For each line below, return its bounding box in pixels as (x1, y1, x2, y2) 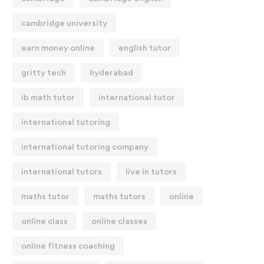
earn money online (21, 42, 95, 52)
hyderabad (90, 67, 133, 77)
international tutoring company (21, 141, 148, 151)
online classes (91, 216, 147, 226)
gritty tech (21, 67, 66, 77)
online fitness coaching (21, 240, 115, 250)
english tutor (118, 42, 171, 52)
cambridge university (21, 18, 107, 28)
